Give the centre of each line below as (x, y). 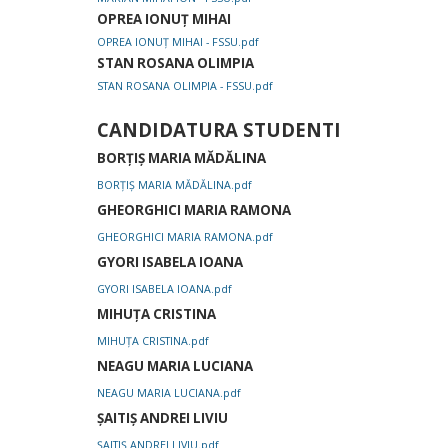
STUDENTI (292, 130)
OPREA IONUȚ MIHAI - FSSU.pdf (178, 42)
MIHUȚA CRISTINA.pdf (153, 341)
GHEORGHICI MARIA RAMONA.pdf (185, 237)
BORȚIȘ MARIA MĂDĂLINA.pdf (174, 185)
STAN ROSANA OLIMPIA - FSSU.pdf (185, 86)
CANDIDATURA (170, 130)
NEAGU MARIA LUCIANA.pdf (169, 393)
